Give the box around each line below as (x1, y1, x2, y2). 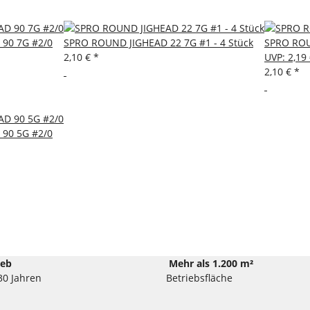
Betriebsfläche (166, 271, 232, 284)
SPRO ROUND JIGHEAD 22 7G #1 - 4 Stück (64, 35, 253, 49)
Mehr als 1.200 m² (169, 256, 253, 270)
